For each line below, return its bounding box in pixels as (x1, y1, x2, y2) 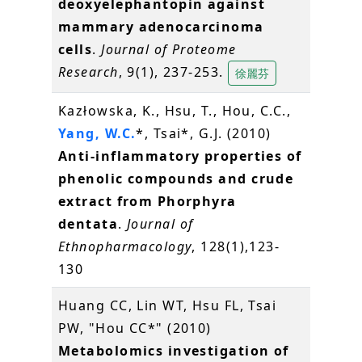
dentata (58, 214, 119, 233)
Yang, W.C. (58, 124, 137, 142)
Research (58, 62, 119, 81)
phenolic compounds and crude (58, 169, 294, 187)
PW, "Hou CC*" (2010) (58, 318, 212, 337)
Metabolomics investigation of (58, 341, 289, 360)
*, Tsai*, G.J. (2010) (136, 124, 271, 142)
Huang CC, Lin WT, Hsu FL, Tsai (58, 296, 277, 314)
